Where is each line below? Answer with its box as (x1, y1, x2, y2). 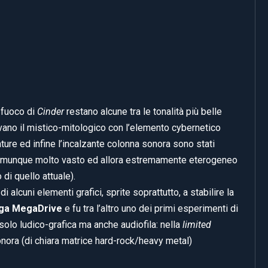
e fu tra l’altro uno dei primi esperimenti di (62, 202, 238, 214)
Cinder (37, 105, 64, 117)
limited (182, 218, 211, 230)
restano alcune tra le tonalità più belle (64, 105, 222, 117)
